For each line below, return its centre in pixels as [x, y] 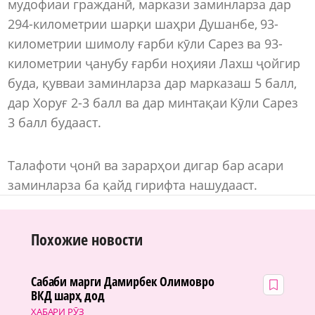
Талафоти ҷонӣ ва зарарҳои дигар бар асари [146, 166]
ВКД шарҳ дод [68, 295]
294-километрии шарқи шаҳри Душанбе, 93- [143, 24]
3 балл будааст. [54, 122]
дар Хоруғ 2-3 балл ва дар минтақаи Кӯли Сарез [153, 102]
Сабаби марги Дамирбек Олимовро [122, 281]
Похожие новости [87, 239]
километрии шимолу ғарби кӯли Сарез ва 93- [146, 43]
